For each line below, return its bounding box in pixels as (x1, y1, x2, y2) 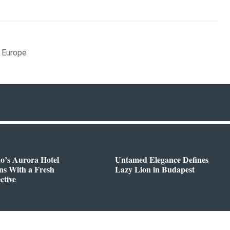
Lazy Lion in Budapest (115, 163, 195, 175)
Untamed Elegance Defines (115, 153, 208, 165)
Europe (2, 47, 27, 57)
